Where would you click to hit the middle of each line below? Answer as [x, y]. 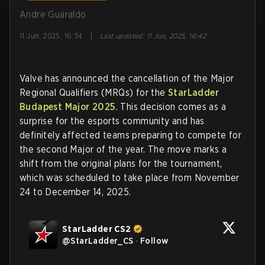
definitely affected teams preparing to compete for [130, 135]
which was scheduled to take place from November [130, 178]
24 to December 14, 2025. [75, 192]
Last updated [121, 36]
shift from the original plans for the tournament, [121, 164]
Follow [154, 241]
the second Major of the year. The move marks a [123, 149]
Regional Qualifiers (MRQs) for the [94, 93]
